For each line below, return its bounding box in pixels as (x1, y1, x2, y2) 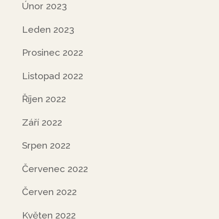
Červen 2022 (22, 186, 77, 197)
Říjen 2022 (22, 93, 66, 104)
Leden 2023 (22, 23, 74, 35)
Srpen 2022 (22, 140, 70, 151)
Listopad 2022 (22, 70, 83, 81)
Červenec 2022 (22, 163, 88, 174)
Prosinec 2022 (22, 47, 83, 58)
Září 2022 (22, 116, 62, 128)
